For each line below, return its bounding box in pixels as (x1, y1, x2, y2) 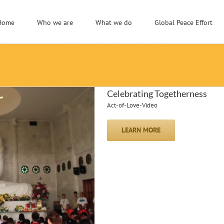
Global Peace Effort (154, 17, 212, 27)
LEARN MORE (121, 125, 160, 134)
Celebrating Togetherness (107, 88, 207, 99)
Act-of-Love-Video (107, 101, 157, 109)
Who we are (37, 17, 73, 27)
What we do (95, 17, 132, 27)
